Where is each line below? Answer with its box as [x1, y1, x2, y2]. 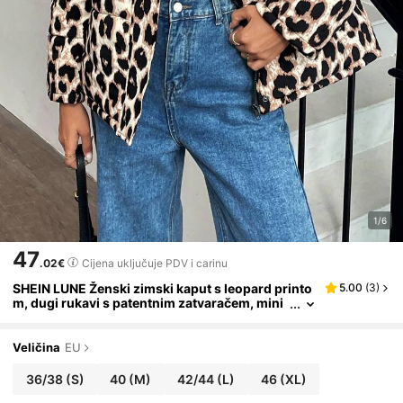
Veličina [13, 340, 61, 355]
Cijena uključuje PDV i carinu [82, 256, 228, 271]
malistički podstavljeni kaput [13, 309, 190, 326]
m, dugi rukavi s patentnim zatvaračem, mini [13, 295, 284, 311]
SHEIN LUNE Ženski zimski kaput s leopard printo [13, 281, 313, 297]
